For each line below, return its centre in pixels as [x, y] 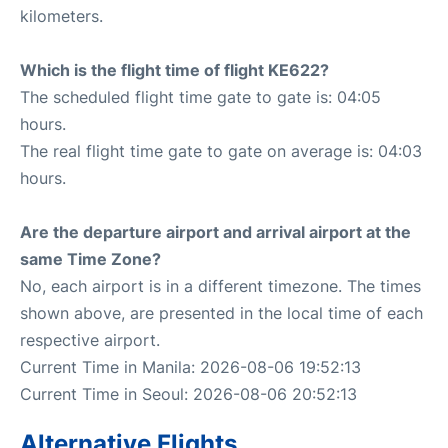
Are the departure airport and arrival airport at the [215, 231]
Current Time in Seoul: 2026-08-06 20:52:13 [188, 393]
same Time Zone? [90, 258]
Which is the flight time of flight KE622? [174, 69]
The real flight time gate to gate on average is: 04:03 [221, 150]
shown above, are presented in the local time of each [221, 312]
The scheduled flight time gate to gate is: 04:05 [200, 96]
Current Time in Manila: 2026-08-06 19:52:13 [190, 366]
